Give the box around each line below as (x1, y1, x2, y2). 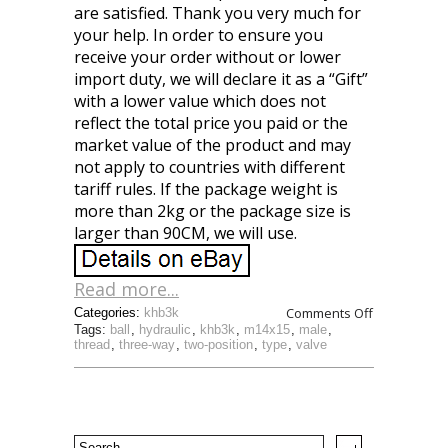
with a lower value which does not (74, 90, 326, 112)
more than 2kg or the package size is (74, 200, 351, 222)
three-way (119, 337, 175, 352)
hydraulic (139, 322, 191, 337)
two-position (184, 337, 253, 352)
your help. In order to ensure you (74, 24, 323, 46)
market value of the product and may (74, 134, 351, 156)
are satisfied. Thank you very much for (74, 2, 361, 24)
